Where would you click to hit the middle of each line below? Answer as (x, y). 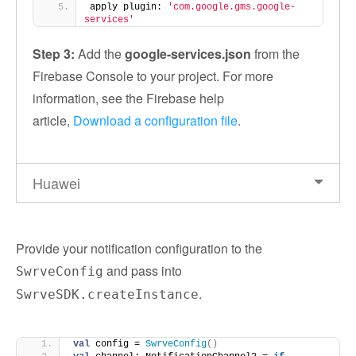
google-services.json (188, 54)
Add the (100, 54)
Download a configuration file (155, 120)
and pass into (143, 271)
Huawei (56, 183)
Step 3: (54, 54)
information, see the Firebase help (128, 98)
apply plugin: (129, 7)
